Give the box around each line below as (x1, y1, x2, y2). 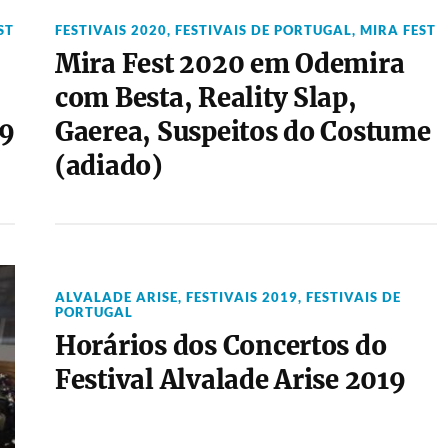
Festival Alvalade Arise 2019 (54, 364, 406, 396)
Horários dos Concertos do (54, 330, 387, 362)
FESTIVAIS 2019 (185, 289, 298, 305)
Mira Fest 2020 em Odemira (54, 48, 405, 80)
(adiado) (54, 150, 162, 182)
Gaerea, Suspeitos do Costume (54, 116, 431, 148)
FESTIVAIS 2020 (54, 22, 167, 38)
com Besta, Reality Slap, (54, 82, 357, 114)
